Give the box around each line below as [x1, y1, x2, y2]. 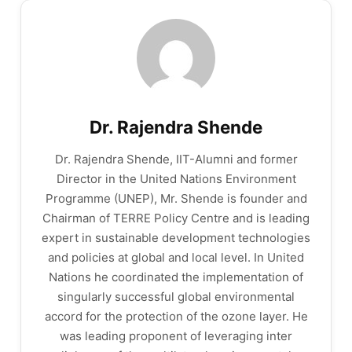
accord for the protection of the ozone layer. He [44, 309, 308, 324]
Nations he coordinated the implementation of [49, 269, 303, 284]
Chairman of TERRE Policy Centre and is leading [42, 211, 310, 225]
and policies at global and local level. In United [48, 250, 304, 265]
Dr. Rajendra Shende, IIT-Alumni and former [54, 152, 298, 167]
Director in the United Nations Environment [56, 171, 296, 186]
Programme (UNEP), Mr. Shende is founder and [45, 191, 307, 206]
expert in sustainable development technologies [42, 230, 310, 245]
